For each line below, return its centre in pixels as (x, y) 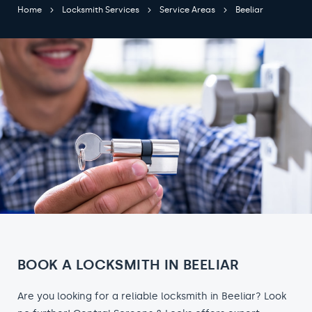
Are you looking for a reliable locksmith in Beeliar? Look (152, 296)
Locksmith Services (101, 10)
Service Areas (187, 10)
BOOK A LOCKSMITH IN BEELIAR (128, 265)
